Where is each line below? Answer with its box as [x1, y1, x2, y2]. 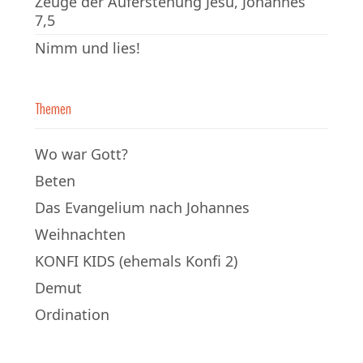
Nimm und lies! [35, 37, 140, 58]
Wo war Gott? [35, 143, 128, 164]
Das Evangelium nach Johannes [35, 197, 250, 217]
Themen [35, 97, 71, 120]
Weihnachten [35, 224, 126, 244]
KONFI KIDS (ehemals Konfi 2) [35, 250, 237, 271]
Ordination [35, 304, 109, 324]
